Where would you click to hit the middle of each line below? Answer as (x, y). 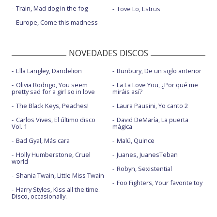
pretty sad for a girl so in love (53, 92)
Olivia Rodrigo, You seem (52, 85)
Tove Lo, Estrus (138, 9)
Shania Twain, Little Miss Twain (60, 176)
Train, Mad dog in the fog (52, 8)
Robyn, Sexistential (144, 169)
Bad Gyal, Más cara (43, 141)
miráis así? (127, 92)
